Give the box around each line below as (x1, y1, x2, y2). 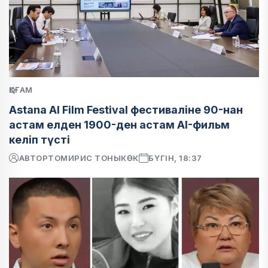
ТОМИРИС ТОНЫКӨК (48, 153, 139, 163)
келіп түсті (9, 133, 70, 146)
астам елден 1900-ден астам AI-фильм (9, 118, 230, 131)
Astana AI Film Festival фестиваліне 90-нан (9, 103, 243, 116)
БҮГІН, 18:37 (148, 153, 202, 163)
